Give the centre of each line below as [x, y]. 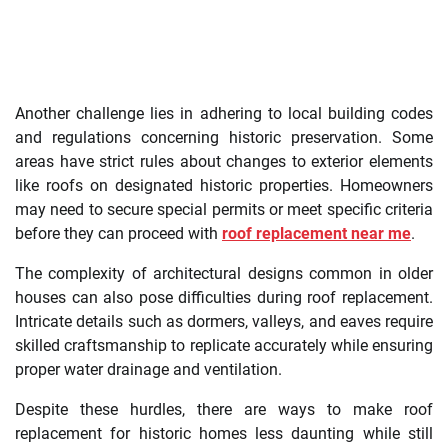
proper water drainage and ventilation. [148, 370]
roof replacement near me [316, 234]
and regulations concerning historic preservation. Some [224, 138]
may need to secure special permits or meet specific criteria [224, 210]
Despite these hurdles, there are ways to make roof [224, 410]
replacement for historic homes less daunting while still [224, 434]
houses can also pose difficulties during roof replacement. [224, 298]
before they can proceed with [118, 234]
